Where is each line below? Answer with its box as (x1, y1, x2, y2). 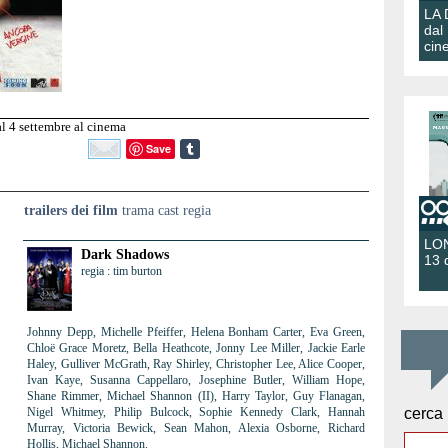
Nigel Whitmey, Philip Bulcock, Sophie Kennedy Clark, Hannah (27, 405, 365, 419)
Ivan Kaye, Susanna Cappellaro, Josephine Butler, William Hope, (27, 373, 365, 387)
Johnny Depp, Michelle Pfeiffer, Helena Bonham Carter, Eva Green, (27, 325, 365, 339)
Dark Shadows (81, 247, 169, 262)
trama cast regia (118, 203, 211, 218)
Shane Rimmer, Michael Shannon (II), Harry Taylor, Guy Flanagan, (27, 389, 365, 403)
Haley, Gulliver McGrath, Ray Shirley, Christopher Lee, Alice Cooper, (27, 357, 365, 371)
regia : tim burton (81, 264, 162, 278)
